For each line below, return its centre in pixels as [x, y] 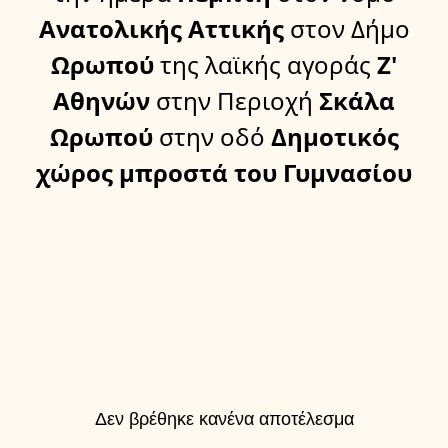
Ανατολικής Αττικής [161, 29]
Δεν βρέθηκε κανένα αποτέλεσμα [224, 419]
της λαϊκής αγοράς [265, 65]
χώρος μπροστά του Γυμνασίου [224, 173]
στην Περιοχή [234, 101]
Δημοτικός [331, 137]
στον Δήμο [349, 29]
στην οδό [211, 137]
